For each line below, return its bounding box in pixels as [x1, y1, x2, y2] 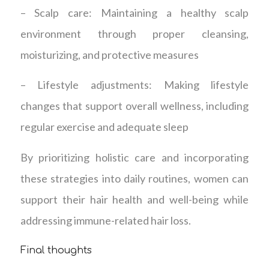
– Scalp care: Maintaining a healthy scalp [20, 6, 249, 20]
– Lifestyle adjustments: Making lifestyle [20, 78, 249, 92]
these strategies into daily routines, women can [20, 171, 249, 185]
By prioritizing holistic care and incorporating [20, 150, 249, 164]
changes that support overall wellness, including [20, 99, 249, 113]
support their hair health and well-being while [20, 192, 249, 206]
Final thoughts [20, 244, 92, 256]
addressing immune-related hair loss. [20, 213, 191, 227]
